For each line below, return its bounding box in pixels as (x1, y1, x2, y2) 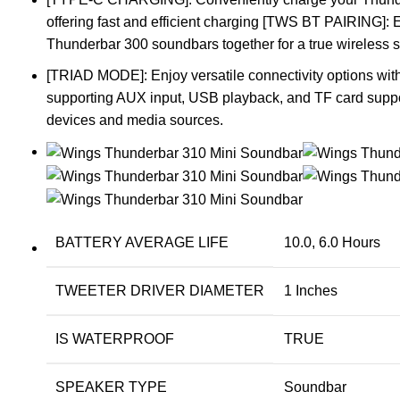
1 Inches (284, 283, 337, 299)
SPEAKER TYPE (55, 379, 167, 396)
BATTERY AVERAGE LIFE (55, 235, 229, 251)
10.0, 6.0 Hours (284, 235, 380, 251)
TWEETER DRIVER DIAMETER (55, 283, 264, 299)
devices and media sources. (46, 112, 223, 129)
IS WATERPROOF (55, 331, 174, 347)
